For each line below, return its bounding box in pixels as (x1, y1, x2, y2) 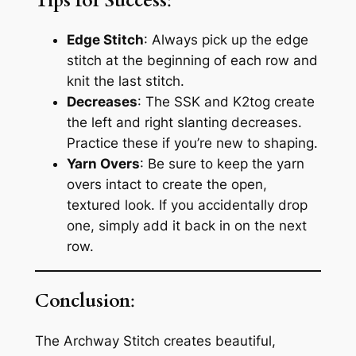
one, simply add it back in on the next (66, 218, 307, 234)
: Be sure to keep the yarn (139, 156, 304, 172)
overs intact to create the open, (66, 176, 267, 193)
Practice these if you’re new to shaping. (66, 135, 318, 152)
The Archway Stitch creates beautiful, (34, 332, 276, 349)
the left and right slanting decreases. (66, 114, 302, 131)
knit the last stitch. (66, 73, 184, 90)
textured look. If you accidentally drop (66, 197, 308, 214)
